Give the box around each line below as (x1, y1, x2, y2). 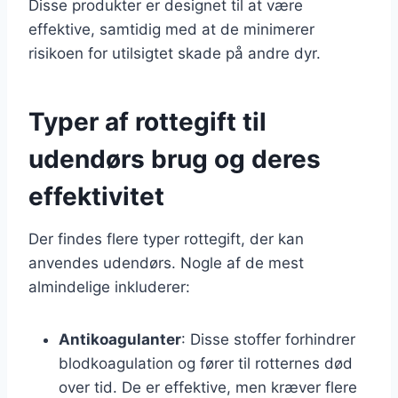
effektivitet (28, 180, 164, 211)
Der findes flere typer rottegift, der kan (28, 229, 304, 248)
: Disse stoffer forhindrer (181, 330, 355, 348)
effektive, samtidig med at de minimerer (28, 20, 314, 38)
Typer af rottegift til (28, 106, 267, 137)
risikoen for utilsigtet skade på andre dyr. (28, 44, 321, 62)
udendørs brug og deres (28, 143, 321, 174)
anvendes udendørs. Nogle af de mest (28, 253, 304, 272)
